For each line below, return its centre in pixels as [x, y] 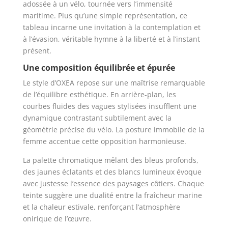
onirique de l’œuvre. [57, 219]
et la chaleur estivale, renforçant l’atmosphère [101, 207]
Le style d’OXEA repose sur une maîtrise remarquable [114, 83]
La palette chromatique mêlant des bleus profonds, [110, 160]
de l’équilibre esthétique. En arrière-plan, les [99, 95]
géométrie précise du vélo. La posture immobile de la [113, 130]
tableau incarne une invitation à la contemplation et [111, 27]
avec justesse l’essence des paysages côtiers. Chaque [113, 184]
